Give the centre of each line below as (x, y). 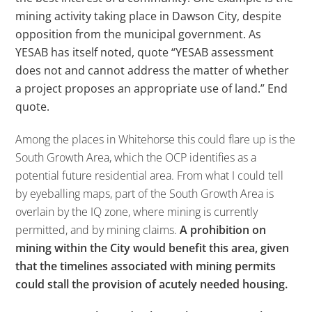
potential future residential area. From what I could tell (150, 175)
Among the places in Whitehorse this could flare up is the (156, 139)
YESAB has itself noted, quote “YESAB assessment (145, 52)
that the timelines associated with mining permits (146, 266)
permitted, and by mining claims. (98, 229)
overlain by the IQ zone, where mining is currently (137, 211)
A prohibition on (223, 229)
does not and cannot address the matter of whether (153, 70)
